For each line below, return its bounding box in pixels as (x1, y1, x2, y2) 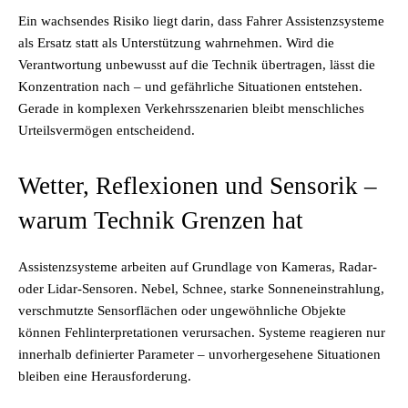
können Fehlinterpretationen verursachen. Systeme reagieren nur (18, 325, 385, 340)
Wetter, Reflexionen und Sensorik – (18, 172, 377, 199)
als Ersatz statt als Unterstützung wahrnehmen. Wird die (18, 36, 334, 50)
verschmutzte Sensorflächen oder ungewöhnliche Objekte (18, 303, 346, 318)
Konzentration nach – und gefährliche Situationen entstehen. (18, 79, 362, 94)
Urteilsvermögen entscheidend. (18, 123, 195, 138)
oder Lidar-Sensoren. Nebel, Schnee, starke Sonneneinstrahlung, (18, 281, 384, 296)
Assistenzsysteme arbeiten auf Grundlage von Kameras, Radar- (18, 260, 377, 274)
